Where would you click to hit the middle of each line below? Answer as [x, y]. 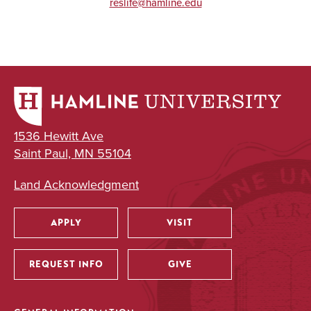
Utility [49, 243]
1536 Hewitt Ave [59, 136]
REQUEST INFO [66, 264]
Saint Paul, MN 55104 [73, 154]
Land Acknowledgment [76, 185]
